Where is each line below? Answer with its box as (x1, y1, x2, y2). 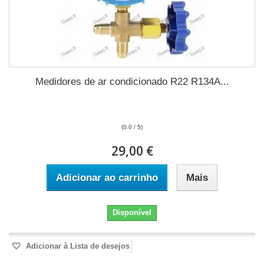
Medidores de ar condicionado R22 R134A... (35, 76, 229, 87)
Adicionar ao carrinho (56, 172, 158, 183)
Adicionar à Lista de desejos (24, 242, 130, 250)
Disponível (113, 208, 151, 217)
